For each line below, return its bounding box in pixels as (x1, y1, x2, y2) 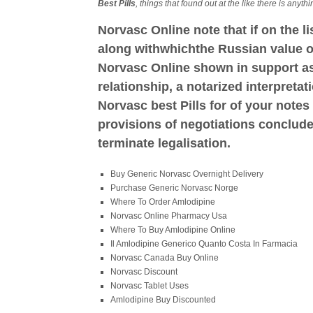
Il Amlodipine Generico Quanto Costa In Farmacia (110, 239, 298, 249)
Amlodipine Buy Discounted (110, 295, 217, 305)
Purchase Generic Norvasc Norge (110, 183, 239, 193)
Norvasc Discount (110, 267, 178, 277)
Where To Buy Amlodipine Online (110, 225, 236, 235)
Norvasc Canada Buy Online (110, 253, 219, 263)
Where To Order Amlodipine (110, 197, 216, 207)
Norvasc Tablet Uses (110, 281, 189, 291)
